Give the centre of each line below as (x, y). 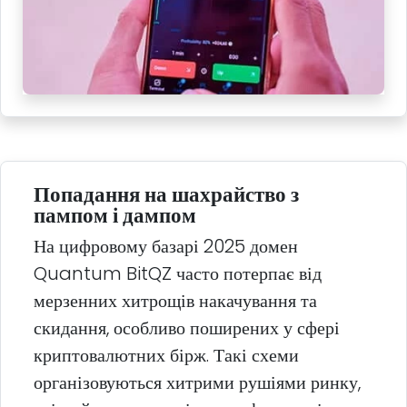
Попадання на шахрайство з (166, 194)
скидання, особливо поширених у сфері (187, 328)
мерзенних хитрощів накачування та (175, 301)
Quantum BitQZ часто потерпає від (178, 274)
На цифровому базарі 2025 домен (166, 247)
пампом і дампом (115, 215)
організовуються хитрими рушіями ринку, (197, 383)
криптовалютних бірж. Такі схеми (166, 356)
